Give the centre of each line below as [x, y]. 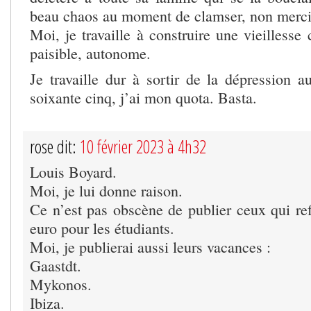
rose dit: [55, 147]
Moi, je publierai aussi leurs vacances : [150, 247]
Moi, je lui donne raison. [106, 191]
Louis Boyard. [73, 172]
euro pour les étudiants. [102, 228]
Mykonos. [61, 285]
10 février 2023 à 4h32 [143, 147]
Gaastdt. [56, 266]
